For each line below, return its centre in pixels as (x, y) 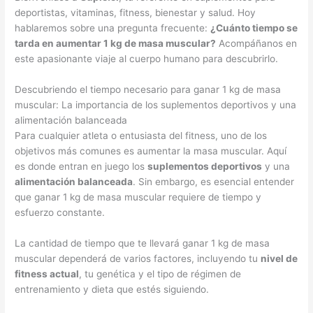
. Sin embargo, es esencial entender (214, 181)
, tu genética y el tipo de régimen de (160, 274)
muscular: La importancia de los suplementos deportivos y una (156, 104)
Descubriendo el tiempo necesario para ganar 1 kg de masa (148, 89)
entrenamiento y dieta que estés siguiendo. (112, 289)
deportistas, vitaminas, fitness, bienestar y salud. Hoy (136, 13)
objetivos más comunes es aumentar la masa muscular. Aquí (151, 151)
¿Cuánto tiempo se (254, 28)
